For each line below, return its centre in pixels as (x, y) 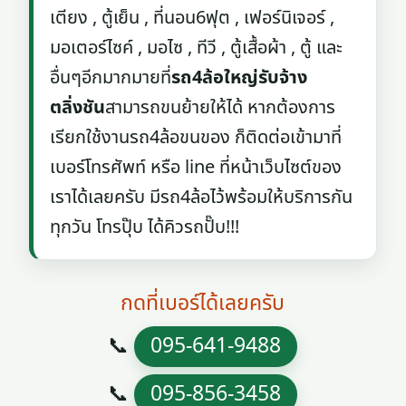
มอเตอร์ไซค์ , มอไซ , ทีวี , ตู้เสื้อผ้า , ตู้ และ (197, 48)
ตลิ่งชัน (78, 108)
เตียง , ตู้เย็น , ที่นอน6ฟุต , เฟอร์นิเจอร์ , (193, 18)
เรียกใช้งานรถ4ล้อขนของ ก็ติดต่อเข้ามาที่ (196, 138)
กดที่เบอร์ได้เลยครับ (203, 304)
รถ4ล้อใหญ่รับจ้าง (240, 78)
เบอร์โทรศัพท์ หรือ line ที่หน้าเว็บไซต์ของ (196, 168)
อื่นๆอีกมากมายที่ (111, 78)
